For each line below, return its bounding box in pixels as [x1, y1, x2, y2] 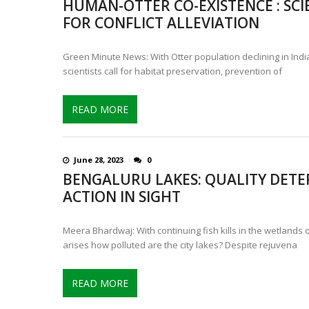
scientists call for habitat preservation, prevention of [62, 65, 282, 77]
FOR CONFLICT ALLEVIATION [62, 13, 259, 32]
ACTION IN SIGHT [62, 186, 181, 206]
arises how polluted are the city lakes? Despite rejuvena [62, 238, 297, 251]
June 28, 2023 [74, 154, 124, 165]
